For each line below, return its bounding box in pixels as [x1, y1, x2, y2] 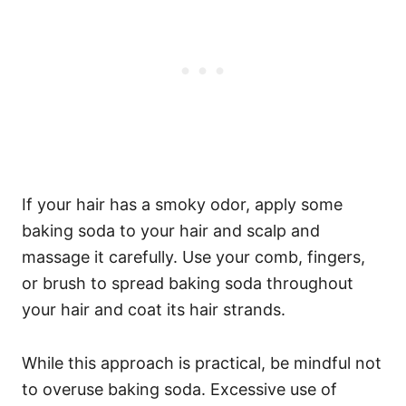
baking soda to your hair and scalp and [22, 221, 320, 240]
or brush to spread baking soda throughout [22, 274, 353, 293]
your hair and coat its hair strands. [22, 300, 285, 319]
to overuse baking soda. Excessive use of [22, 380, 337, 399]
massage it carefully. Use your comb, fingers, [22, 247, 365, 266]
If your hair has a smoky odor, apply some [22, 195, 343, 214]
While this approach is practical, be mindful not [22, 353, 382, 372]
